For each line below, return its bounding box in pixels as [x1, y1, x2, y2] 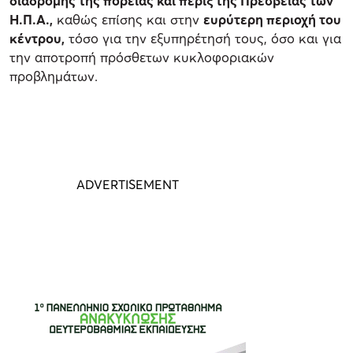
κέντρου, [9, 29, 65, 46]
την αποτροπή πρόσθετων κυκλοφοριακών [9, 48, 274, 65]
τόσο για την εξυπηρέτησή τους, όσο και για [65, 29, 341, 46]
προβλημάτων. [9, 67, 98, 84]
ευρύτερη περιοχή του [203, 10, 341, 28]
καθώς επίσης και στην [53, 10, 203, 28]
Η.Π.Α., [9, 10, 53, 28]
